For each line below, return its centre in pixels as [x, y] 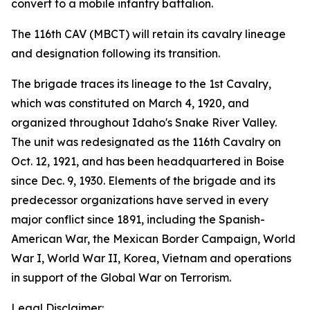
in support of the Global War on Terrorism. [121, 277]
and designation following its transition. [116, 53]
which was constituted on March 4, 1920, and [130, 103]
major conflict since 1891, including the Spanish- [138, 219]
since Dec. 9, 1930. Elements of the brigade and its [143, 181]
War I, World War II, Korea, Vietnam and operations [151, 258]
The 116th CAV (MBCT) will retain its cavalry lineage [148, 34]
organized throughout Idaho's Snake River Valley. [144, 122]
